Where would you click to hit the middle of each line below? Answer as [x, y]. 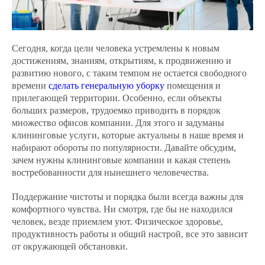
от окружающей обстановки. [70, 246]
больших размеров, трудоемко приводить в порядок [116, 110]
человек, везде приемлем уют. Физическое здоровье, [117, 222]
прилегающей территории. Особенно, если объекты [117, 98]
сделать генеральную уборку [106, 85]
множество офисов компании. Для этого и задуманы [118, 123]
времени [30, 85]
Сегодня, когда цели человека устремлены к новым [116, 48]
